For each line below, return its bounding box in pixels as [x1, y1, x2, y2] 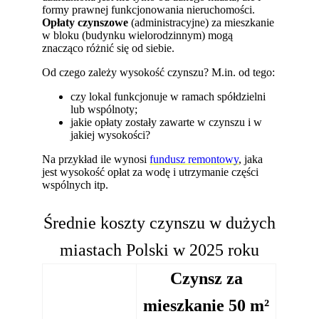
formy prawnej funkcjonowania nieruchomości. [42, 3, 256, 16]
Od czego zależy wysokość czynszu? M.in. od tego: [42, 66, 276, 78]
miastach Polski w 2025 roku [59, 240, 259, 260]
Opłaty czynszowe [42, 16, 129, 28]
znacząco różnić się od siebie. [42, 41, 175, 54]
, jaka [239, 152, 263, 165]
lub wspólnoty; [70, 103, 138, 115]
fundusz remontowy [150, 152, 239, 165]
